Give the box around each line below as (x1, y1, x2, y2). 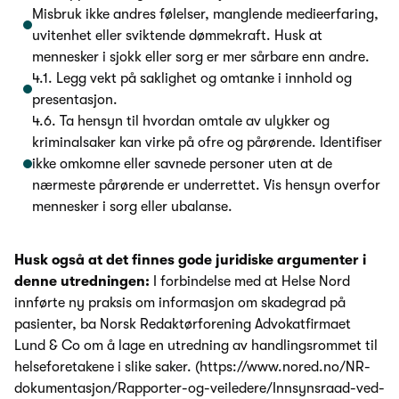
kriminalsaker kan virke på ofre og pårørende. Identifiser (32, 134, 382, 151)
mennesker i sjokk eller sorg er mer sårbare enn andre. (32, 49, 370, 66)
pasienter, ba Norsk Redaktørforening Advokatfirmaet (14, 315, 351, 332)
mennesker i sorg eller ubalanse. (32, 199, 232, 216)
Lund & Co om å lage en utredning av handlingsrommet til (14, 337, 378, 354)
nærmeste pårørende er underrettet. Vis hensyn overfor (32, 177, 380, 194)
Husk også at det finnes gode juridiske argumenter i (14, 251, 366, 268)
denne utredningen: (14, 273, 153, 289)
